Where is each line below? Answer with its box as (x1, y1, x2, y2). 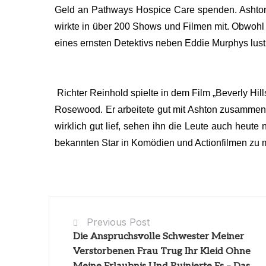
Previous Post (87, 216, 150, 228)
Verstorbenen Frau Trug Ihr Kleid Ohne (73, 245, 251, 257)
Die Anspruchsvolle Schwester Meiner (73, 230, 244, 242)
